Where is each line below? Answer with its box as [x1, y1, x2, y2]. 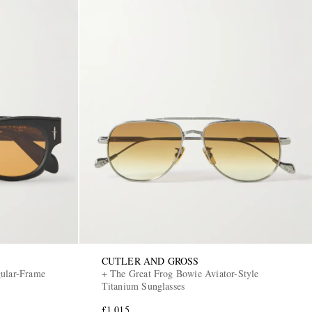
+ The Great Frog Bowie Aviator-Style [101, 266, 259, 280]
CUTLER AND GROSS [101, 253, 199, 267]
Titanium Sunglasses [101, 279, 185, 292]
